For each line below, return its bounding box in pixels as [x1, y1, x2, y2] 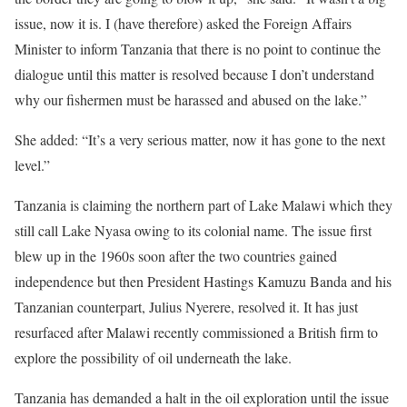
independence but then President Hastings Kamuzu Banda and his [15, 272, 392, 291]
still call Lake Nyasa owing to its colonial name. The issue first [15, 221, 372, 240]
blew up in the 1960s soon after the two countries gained [15, 246, 337, 265]
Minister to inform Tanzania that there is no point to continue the [15, 39, 381, 58]
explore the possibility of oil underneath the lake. [15, 348, 292, 367]
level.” [15, 155, 50, 174]
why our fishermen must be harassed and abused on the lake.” [15, 90, 367, 109]
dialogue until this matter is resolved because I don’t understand [15, 65, 374, 84]
